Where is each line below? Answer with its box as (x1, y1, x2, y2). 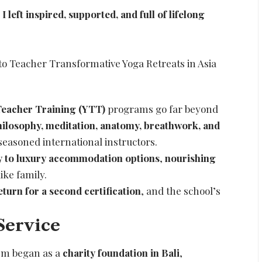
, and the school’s (141, 184, 221, 197)
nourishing (165, 151, 216, 164)
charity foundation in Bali (63, 246, 180, 260)
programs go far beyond (105, 102, 219, 115)
